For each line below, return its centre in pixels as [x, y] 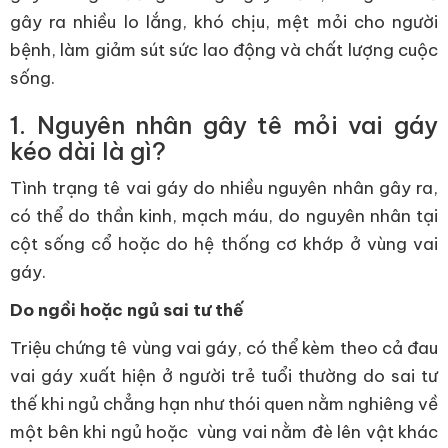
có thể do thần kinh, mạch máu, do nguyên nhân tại [224, 216]
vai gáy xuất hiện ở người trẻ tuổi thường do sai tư [224, 376]
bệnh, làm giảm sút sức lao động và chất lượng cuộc [224, 50]
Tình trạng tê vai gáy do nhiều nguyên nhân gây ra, [224, 188]
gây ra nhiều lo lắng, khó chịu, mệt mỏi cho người [224, 22]
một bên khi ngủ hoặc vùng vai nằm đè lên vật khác [224, 432]
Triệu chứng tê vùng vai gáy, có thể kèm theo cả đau [224, 348]
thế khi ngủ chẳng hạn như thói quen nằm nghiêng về [224, 404]
